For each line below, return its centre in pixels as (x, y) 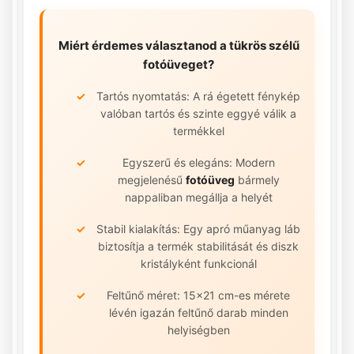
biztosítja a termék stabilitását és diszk (198, 246)
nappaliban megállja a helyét (198, 197)
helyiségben (198, 330)
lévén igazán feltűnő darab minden (198, 312)
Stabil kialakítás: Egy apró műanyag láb (198, 228)
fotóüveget (175, 64)
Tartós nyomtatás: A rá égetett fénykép (198, 96)
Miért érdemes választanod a (143, 45)
